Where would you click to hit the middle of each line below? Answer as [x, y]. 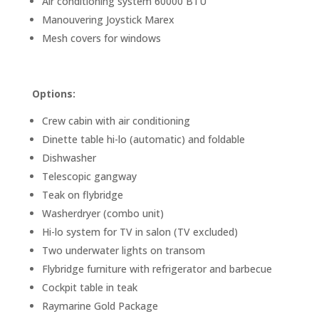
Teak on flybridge [82, 194]
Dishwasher [69, 157]
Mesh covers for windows [101, 38]
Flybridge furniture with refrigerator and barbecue [157, 268]
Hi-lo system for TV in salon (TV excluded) [140, 231]
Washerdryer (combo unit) [103, 213]
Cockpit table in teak [89, 287]
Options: [53, 93]
